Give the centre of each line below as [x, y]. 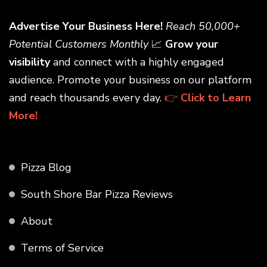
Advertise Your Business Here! [86, 27]
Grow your [192, 44]
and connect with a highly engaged [137, 62]
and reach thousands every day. [87, 98]
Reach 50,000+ [203, 27]
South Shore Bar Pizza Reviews [97, 195]
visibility [30, 62]
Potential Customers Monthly [79, 44]
